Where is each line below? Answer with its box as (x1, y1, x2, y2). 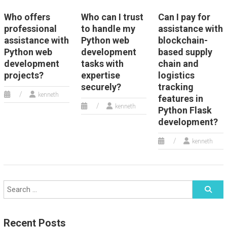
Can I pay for (158, 12, 210, 22)
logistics (158, 70, 195, 81)
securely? (81, 82, 121, 92)
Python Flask (158, 105, 212, 116)
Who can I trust (81, 12, 143, 22)
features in (158, 93, 203, 104)
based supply (158, 47, 212, 57)
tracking (158, 82, 194, 92)
